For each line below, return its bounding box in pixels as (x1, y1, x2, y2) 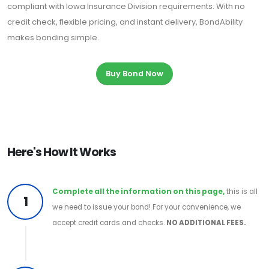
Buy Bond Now (106, 68, 163, 79)
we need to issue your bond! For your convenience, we (52, 202, 241, 212)
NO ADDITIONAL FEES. (166, 217, 246, 228)
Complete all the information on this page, (52, 186, 225, 196)
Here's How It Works (7, 144, 116, 160)
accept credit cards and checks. (52, 217, 166, 228)
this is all (225, 186, 258, 196)
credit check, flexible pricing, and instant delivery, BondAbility (7, 16, 243, 28)
